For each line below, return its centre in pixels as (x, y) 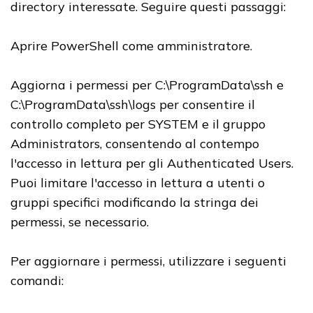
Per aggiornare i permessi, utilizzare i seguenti (148, 261)
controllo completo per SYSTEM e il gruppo (138, 124)
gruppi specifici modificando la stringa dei (134, 203)
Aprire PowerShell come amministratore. (131, 46)
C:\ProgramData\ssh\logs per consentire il (133, 105)
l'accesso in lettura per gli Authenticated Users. (152, 163)
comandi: (37, 281)
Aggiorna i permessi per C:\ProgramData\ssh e (147, 85)
